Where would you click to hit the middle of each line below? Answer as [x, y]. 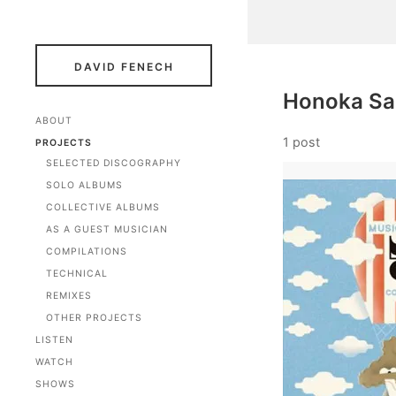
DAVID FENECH [124, 67]
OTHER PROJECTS [94, 318]
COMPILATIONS [87, 251]
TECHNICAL [77, 274]
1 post [301, 142]
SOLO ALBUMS [84, 185]
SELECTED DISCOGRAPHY [114, 163]
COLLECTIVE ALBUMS [103, 207]
